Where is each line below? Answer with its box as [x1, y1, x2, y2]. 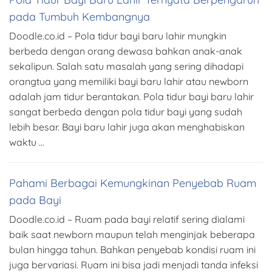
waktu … [9, 136, 44, 149]
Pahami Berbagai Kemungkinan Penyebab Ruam [9, 176, 256, 191]
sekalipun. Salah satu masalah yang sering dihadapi [9, 60, 243, 73]
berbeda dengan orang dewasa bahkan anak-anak [9, 45, 242, 58]
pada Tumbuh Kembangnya [9, 10, 150, 24]
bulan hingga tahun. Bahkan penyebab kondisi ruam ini [9, 243, 256, 256]
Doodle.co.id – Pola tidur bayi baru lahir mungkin [9, 30, 226, 42]
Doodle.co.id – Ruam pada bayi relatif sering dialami [9, 213, 245, 226]
